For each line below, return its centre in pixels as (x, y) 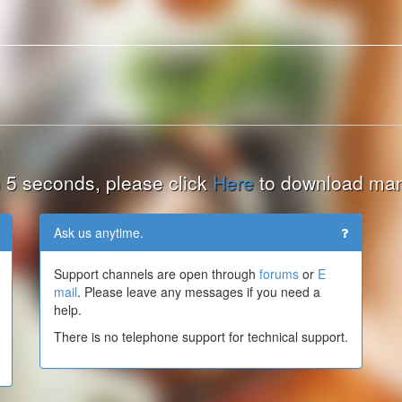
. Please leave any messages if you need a (199, 292)
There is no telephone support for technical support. (201, 336)
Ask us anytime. (99, 232)
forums (279, 274)
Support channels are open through (157, 274)
